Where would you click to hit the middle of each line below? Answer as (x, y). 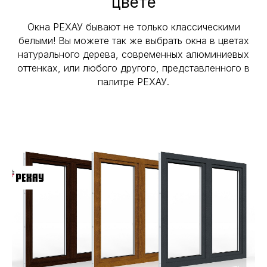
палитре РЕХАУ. (133, 81)
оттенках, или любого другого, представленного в (133, 68)
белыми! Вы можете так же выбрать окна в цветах (133, 40)
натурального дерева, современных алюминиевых (133, 54)
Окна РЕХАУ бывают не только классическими (133, 27)
